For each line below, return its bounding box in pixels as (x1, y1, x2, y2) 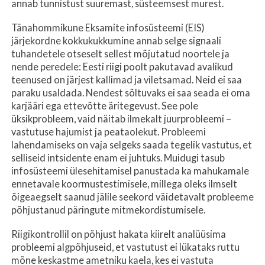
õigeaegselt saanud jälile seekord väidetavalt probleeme (11, 190, 254, 202)
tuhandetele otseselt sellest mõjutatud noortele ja (11, 47, 230, 59)
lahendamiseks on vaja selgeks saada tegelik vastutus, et (11, 138, 252, 150)
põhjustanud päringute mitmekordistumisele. (11, 203, 205, 215)
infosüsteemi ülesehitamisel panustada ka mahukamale (11, 164, 249, 176)
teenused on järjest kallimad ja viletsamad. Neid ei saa (11, 73, 242, 85)
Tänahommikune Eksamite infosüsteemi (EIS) (11, 21, 205, 33)
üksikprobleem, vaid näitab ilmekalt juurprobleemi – (11, 112, 231, 124)
